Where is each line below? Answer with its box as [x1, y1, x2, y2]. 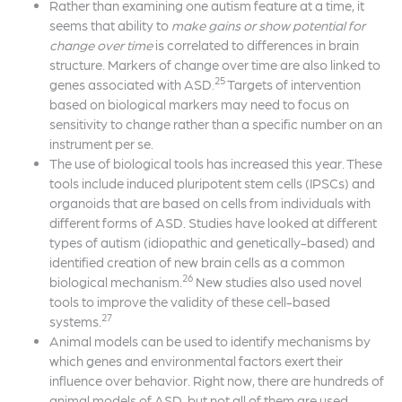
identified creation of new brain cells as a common [49, 253, 345, 270]
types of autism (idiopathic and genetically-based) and [49, 233, 375, 250]
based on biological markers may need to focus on [49, 95, 349, 112]
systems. [49, 312, 101, 329]
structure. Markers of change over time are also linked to [49, 56, 380, 73]
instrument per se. [49, 135, 153, 152]
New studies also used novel [193, 273, 362, 290]
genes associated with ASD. [49, 75, 214, 92]
